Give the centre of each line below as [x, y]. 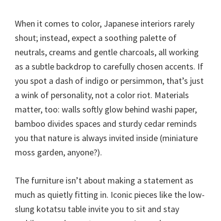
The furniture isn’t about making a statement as [104, 181]
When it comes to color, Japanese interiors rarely [105, 24]
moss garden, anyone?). [58, 152]
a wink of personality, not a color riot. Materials [102, 95]
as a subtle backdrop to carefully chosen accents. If [109, 67]
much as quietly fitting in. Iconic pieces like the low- [110, 195]
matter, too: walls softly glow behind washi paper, [106, 110]
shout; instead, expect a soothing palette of [96, 38]
